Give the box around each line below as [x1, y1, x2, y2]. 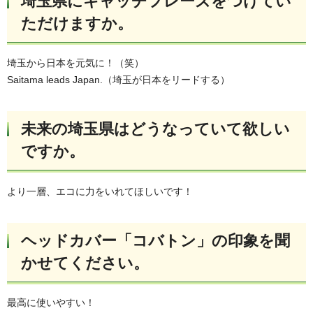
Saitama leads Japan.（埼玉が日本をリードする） [7, 74, 230, 86]
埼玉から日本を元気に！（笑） [7, 57, 144, 69]
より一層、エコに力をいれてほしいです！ [7, 185, 193, 197]
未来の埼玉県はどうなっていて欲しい [21, 120, 290, 138]
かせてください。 [21, 254, 149, 272]
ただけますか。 [21, 14, 133, 32]
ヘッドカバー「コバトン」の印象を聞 [21, 231, 290, 249]
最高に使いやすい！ [7, 297, 95, 309]
